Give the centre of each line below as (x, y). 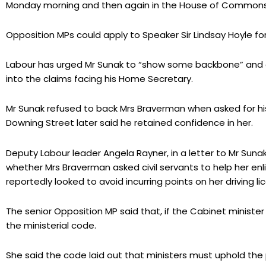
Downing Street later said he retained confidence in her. (129, 123)
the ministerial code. (51, 225)
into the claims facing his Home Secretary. (99, 79)
